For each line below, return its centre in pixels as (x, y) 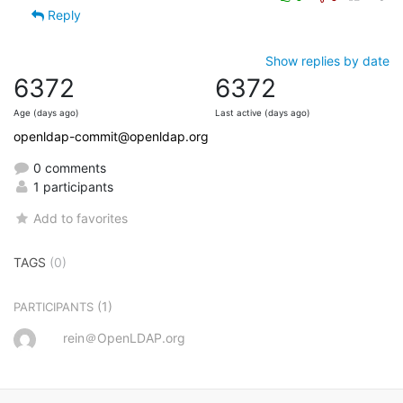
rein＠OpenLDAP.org (124, 337)
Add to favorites (81, 218)
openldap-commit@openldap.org (111, 136)
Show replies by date (327, 60)
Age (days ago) (46, 112)
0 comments (68, 167)
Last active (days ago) (263, 112)
